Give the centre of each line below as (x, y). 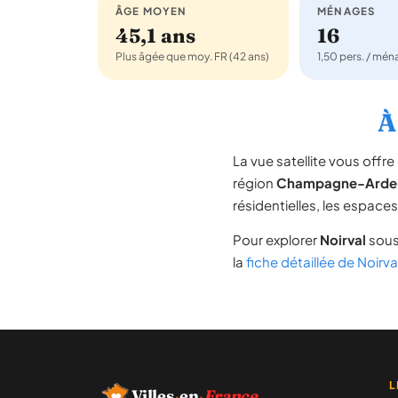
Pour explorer (276, 239)
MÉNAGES (346, 11)
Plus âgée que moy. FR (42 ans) (192, 56)
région (255, 183)
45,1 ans (155, 36)
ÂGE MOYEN (151, 11)
